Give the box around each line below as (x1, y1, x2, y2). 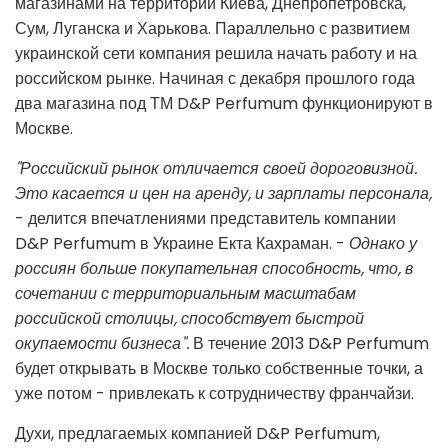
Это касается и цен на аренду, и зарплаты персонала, (15, 182, 432, 206)
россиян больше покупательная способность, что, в (15, 257, 413, 281)
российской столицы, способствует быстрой (15, 307, 364, 331)
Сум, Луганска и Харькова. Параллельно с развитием (15, 17, 410, 41)
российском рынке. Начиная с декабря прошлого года (15, 67, 415, 91)
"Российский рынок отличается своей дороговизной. (15, 157, 417, 181)
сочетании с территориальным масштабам (15, 282, 356, 306)
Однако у (349, 232, 417, 256)
